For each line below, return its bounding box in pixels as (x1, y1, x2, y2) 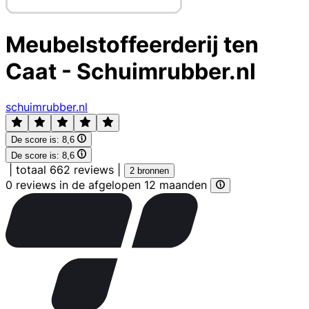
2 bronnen (130, 165, 169, 176)
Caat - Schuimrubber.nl (6, 58, 256, 86)
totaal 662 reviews (16, 162, 114, 177)
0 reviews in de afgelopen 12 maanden (6, 177, 210, 192)
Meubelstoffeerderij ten (6, 31, 259, 59)
